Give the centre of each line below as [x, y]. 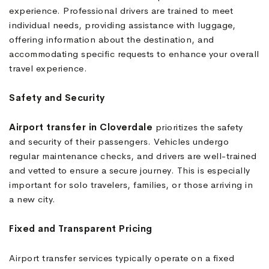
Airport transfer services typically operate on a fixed [122, 258]
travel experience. [48, 68]
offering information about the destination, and [112, 40]
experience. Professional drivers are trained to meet [121, 11]
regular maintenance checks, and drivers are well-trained [133, 156]
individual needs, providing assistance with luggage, [122, 25]
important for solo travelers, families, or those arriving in [131, 185]
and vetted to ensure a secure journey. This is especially [130, 171]
